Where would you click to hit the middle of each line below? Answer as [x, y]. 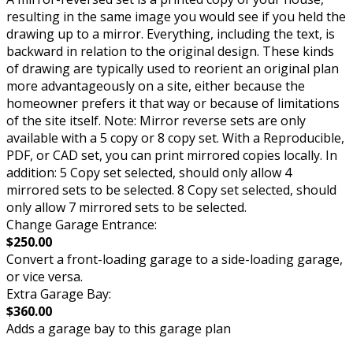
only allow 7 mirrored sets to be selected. [126, 208]
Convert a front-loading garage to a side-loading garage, [175, 260]
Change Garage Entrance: [82, 225]
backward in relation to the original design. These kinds [170, 52]
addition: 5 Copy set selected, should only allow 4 [149, 173]
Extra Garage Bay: [59, 294]
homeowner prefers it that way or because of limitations [173, 104]
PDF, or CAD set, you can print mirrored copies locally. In [172, 156]
